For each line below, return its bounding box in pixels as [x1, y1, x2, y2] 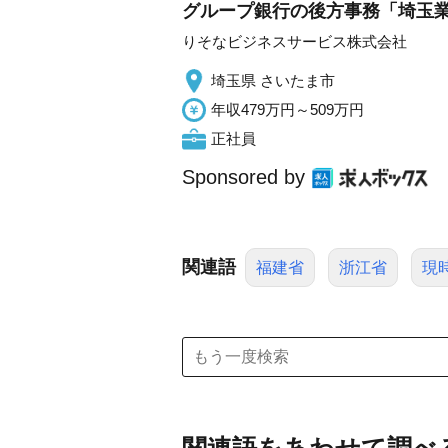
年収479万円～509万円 [211, 101, 364, 118]
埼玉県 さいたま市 [211, 72, 335, 89]
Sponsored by [182, 166, 305, 188]
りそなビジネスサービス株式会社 [182, 33, 407, 50]
